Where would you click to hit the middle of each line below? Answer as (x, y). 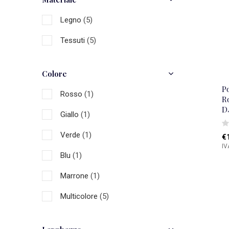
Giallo (71, 114)
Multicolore (80, 196)
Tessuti (74, 40)
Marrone (75, 176)
